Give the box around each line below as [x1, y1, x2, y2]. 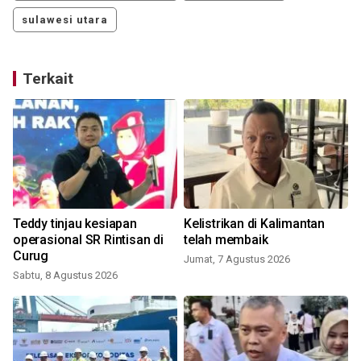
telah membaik [184, 232, 268, 248]
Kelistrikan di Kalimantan [184, 216, 325, 232]
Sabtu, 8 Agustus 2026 [13, 269, 118, 282]
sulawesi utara [22, 14, 108, 27]
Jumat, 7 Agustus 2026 [184, 253, 290, 266]
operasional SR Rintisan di [13, 232, 164, 248]
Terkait [23, 69, 73, 89]
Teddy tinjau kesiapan [13, 216, 137, 232]
